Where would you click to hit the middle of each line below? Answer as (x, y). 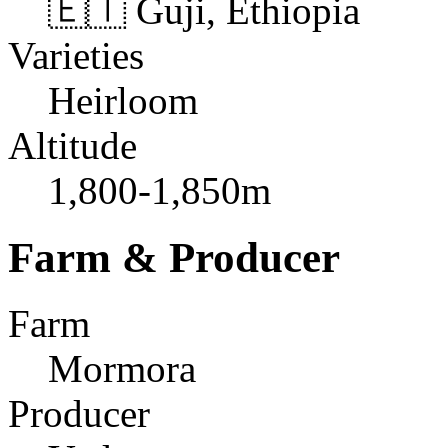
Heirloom (123, 100)
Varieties (76, 55)
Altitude (72, 145)
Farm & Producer (174, 257)
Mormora (122, 369)
